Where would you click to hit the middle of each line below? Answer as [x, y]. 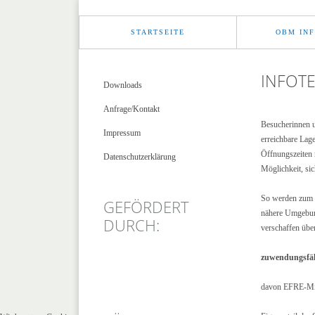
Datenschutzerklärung [140, 157]
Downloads [123, 85]
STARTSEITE [158, 32]
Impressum [122, 133]
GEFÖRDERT [146, 207]
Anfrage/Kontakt [131, 109]
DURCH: [131, 225]
